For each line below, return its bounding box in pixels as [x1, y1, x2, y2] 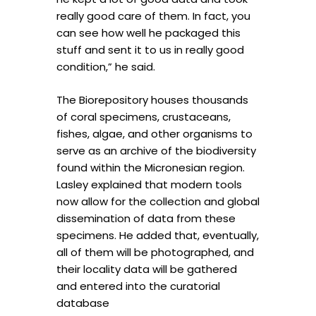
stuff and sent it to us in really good [56, 42, 244, 58]
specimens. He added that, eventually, [56, 227, 259, 243]
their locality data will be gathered [56, 261, 237, 276]
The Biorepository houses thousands [56, 92, 248, 107]
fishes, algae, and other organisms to [56, 126, 253, 141]
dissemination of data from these [56, 210, 236, 226]
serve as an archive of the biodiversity [56, 142, 256, 158]
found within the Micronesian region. [56, 159, 245, 175]
